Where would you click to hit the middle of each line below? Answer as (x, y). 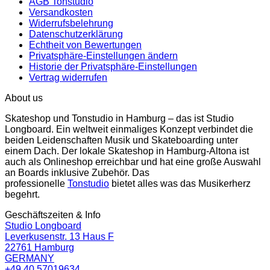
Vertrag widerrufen (68, 77)
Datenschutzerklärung (76, 34)
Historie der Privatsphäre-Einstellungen (113, 66)
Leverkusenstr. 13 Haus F (59, 236)
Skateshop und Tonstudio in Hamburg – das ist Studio (119, 118)
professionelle (36, 183)
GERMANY (30, 258)
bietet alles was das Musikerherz (180, 183)
